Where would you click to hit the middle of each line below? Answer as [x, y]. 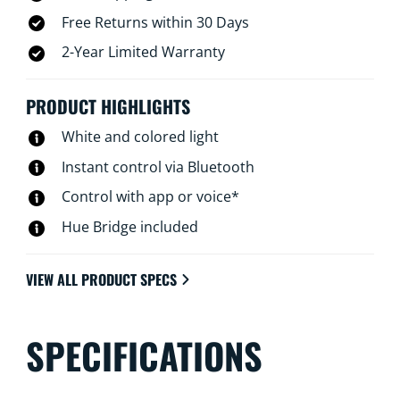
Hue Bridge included [129, 227]
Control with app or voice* [150, 197]
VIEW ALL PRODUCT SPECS [101, 279]
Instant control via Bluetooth [158, 167]
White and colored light [140, 136]
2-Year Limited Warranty [143, 52]
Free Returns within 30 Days [155, 22]
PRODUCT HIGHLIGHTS [108, 106]
